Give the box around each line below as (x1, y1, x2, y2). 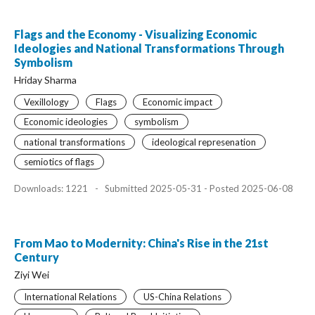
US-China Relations (143, 290, 221, 302)
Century (14, 250, 59, 264)
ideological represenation (151, 136, 256, 148)
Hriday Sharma (14, 73, 77, 86)
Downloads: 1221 (14, 182, 90, 194)
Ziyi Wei (14, 268, 49, 281)
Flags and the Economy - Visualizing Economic (14, 27, 257, 41)
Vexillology (24, 96, 69, 108)
